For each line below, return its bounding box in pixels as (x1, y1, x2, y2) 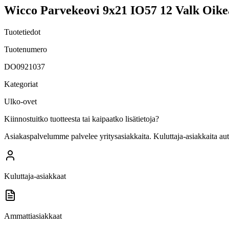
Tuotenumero (4, 44, 47, 54)
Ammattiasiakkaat (4, 211, 62, 220)
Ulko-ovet (4, 97, 37, 106)
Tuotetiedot (4, 27, 40, 36)
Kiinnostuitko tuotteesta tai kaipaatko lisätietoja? (4, 114, 159, 123)
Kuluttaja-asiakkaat (4, 171, 66, 180)
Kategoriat (4, 79, 38, 88)
